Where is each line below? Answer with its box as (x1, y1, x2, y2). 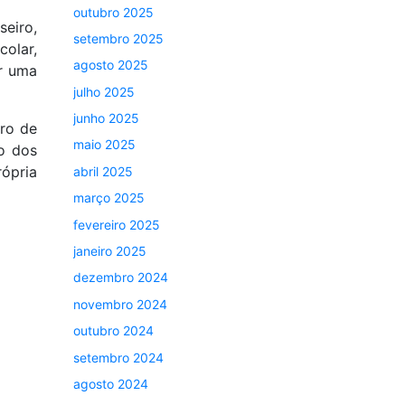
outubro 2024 (73, 323, 154, 339)
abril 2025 (73, 163, 133, 179)
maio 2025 (73, 137, 136, 153)
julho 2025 (73, 83, 135, 99)
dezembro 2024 (73, 269, 168, 286)
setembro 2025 (73, 30, 164, 46)
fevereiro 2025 (73, 216, 160, 232)
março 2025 (73, 190, 145, 206)
